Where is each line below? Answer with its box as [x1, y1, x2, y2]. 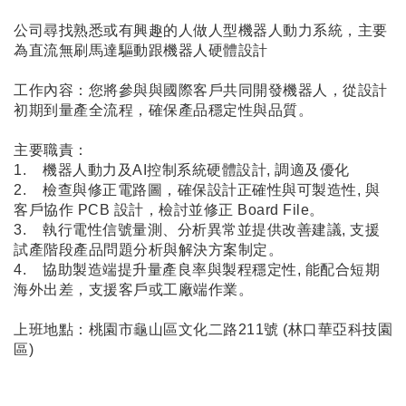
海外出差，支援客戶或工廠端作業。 [14, 281, 253, 297]
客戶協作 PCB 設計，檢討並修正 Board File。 [14, 201, 324, 217]
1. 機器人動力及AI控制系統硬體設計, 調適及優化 [14, 161, 350, 178]
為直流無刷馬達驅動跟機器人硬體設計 [14, 42, 268, 58]
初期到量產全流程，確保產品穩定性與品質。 [14, 101, 313, 118]
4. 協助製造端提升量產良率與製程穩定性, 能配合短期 [14, 261, 380, 277]
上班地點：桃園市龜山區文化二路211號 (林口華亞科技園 [14, 321, 392, 337]
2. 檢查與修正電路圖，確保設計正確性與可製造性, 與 [14, 181, 380, 198]
